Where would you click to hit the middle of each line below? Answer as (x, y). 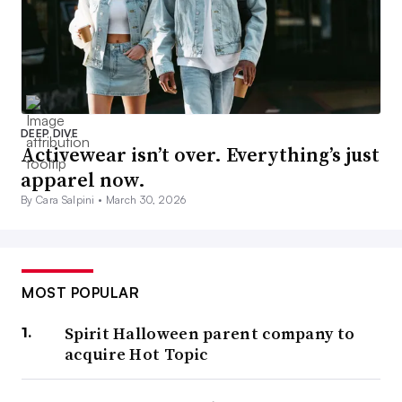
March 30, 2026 (146, 200)
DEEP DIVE (49, 134)
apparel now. (83, 180)
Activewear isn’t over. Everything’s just (200, 155)
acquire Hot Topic (136, 354)
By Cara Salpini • (63, 200)
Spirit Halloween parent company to (210, 334)
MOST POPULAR (80, 293)
